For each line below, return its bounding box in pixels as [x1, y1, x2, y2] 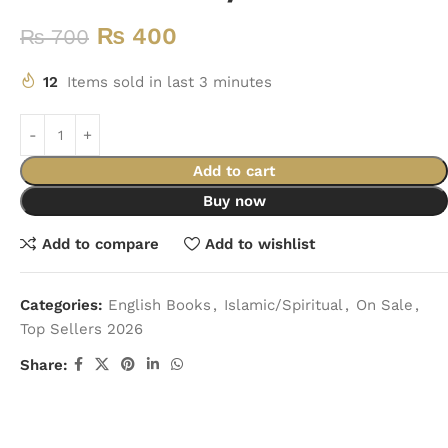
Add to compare [41, 234, 159, 253]
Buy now [202, 192, 266, 210]
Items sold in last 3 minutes [67, 73, 272, 91]
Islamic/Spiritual [224, 296, 343, 314]
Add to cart [193, 162, 275, 180]
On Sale [356, 296, 413, 314]
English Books [108, 296, 211, 314]
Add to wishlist [204, 234, 315, 253]
